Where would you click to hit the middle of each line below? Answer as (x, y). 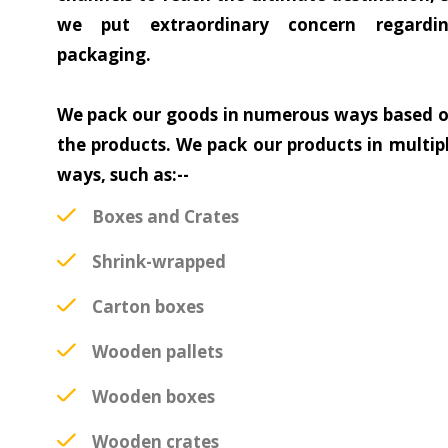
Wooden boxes (153, 396)
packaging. (103, 54)
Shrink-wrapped (158, 261)
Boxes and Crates (165, 216)
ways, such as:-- (122, 174)
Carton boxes (147, 306)
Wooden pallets (157, 351)
